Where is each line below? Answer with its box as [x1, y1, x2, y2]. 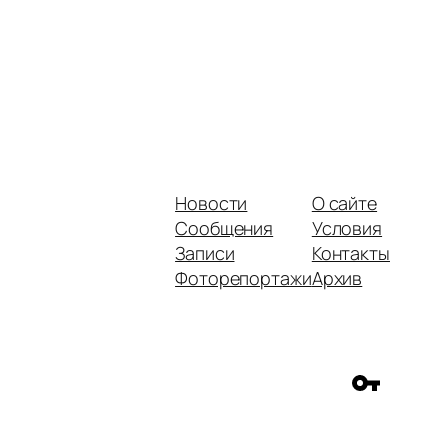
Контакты [311, 240, 390, 265]
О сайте [311, 190, 378, 215]
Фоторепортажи [175, 265, 312, 290]
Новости [175, 190, 248, 215]
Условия [311, 215, 383, 240]
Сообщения [175, 215, 274, 240]
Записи [175, 240, 235, 265]
